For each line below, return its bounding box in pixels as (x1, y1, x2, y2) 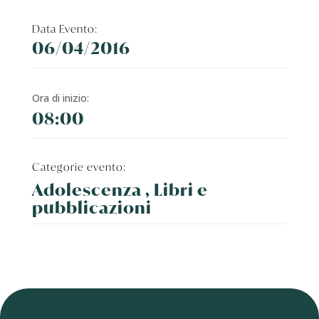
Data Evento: (31, 21, 98, 36)
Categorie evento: (31, 159, 126, 174)
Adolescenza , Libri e (31, 179, 208, 202)
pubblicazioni (31, 197, 152, 219)
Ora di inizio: (31, 91, 89, 105)
